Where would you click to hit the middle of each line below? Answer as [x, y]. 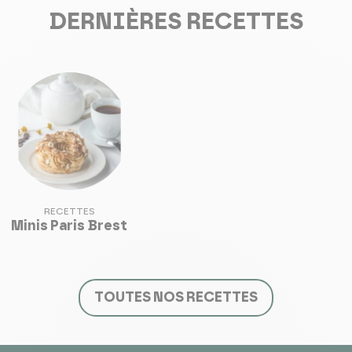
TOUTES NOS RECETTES [176, 297]
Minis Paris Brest [70, 226]
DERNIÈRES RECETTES [176, 22]
